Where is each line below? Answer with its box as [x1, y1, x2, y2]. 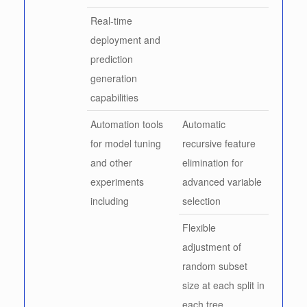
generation [90, 71, 137, 85]
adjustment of [182, 239, 241, 254]
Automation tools [90, 116, 163, 131]
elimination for [182, 155, 243, 169]
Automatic [182, 116, 225, 131]
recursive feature [182, 136, 256, 150]
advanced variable [182, 174, 262, 188]
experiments [90, 174, 144, 188]
